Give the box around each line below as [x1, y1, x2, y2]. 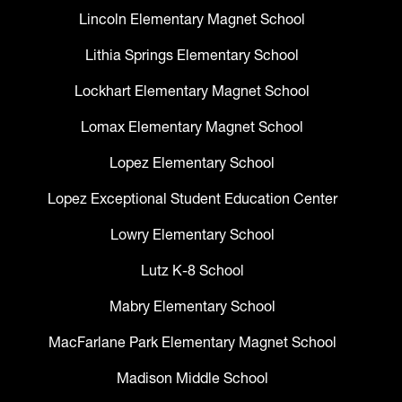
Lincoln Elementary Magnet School [79, 10, 305, 29]
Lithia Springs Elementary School [85, 46, 299, 65]
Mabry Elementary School [109, 297, 275, 316]
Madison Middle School [116, 369, 268, 388]
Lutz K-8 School [140, 261, 244, 280]
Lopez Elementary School [109, 153, 275, 172]
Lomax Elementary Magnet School [81, 118, 303, 136]
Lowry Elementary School [109, 225, 275, 244]
